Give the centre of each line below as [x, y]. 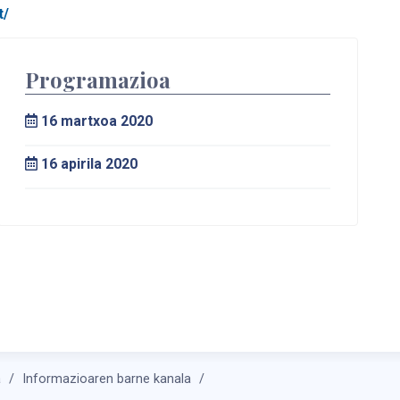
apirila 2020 [98, 164]
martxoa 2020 [105, 121]
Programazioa [98, 80]
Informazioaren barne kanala [107, 379]
